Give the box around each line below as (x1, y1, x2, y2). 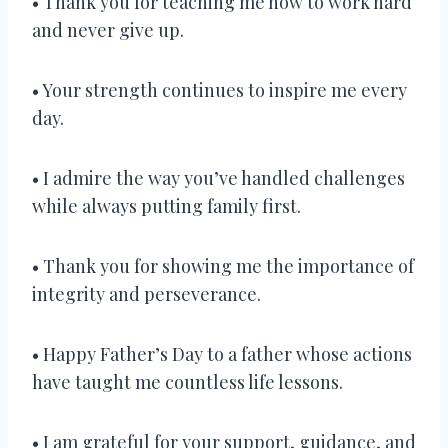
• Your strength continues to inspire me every (32, 77, 407, 102)
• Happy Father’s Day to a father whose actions (32, 341, 412, 366)
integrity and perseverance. (32, 281, 261, 306)
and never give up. (32, 17, 184, 42)
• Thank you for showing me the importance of (32, 253, 414, 278)
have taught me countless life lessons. (32, 369, 343, 394)
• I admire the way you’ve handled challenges (32, 165, 405, 190)
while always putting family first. (32, 193, 301, 218)
